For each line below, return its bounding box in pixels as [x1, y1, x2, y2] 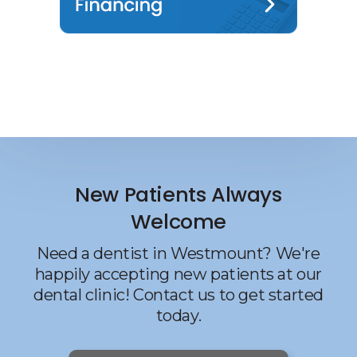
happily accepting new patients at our [34, 264, 323, 284]
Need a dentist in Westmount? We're [37, 243, 320, 263]
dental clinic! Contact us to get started [33, 284, 324, 304]
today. [155, 305, 202, 325]
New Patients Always [75, 179, 282, 209]
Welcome [130, 206, 227, 236]
